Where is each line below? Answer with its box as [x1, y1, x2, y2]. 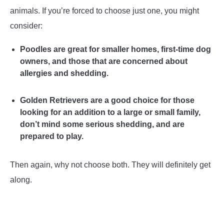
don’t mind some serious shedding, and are [20, 119, 184, 128]
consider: [10, 21, 42, 30]
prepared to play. [20, 131, 83, 140]
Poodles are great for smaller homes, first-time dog [20, 44, 211, 53]
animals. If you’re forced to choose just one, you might [10, 6, 199, 15]
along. [10, 175, 32, 184]
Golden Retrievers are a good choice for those [20, 95, 194, 104]
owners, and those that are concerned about [20, 56, 187, 65]
